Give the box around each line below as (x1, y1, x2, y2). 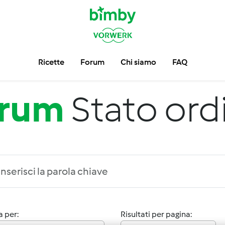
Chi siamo (120, 57, 156, 67)
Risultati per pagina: (121, 209, 192, 219)
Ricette (38, 57, 64, 67)
